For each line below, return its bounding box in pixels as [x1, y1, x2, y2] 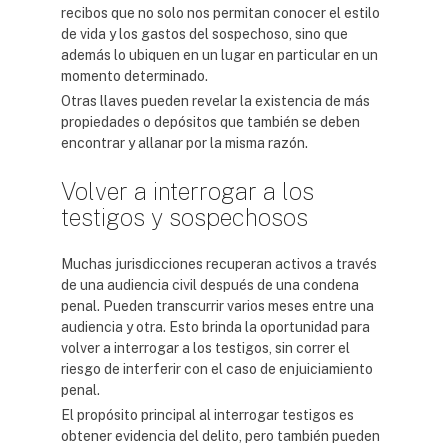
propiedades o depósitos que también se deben [61, 114, 360, 130]
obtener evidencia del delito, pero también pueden [61, 428, 380, 444]
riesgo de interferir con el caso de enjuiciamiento [61, 361, 373, 377]
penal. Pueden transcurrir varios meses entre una [61, 298, 374, 314]
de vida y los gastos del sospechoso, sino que [61, 26, 348, 42]
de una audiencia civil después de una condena [61, 277, 359, 293]
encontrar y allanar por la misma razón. [61, 135, 308, 151]
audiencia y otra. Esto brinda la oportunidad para [61, 319, 370, 335]
